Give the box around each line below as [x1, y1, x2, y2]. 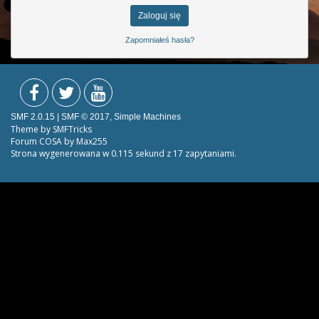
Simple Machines [114, 111, 181, 122]
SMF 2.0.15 [11, 111, 55, 122]
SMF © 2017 [61, 111, 110, 122]
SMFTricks [53, 122, 92, 135]
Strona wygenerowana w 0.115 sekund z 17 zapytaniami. [11, 147, 236, 159]
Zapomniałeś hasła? [125, 35, 194, 44]
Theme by [11, 122, 53, 135]
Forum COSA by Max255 [11, 135, 108, 147]
